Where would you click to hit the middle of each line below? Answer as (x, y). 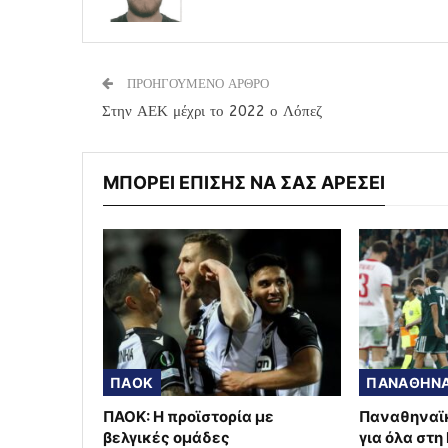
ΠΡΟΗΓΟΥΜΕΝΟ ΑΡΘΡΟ (196, 84)
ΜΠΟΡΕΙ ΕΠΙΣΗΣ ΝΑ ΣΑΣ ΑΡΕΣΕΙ (244, 183)
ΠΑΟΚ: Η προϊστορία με (188, 416)
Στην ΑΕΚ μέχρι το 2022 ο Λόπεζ (212, 111)
